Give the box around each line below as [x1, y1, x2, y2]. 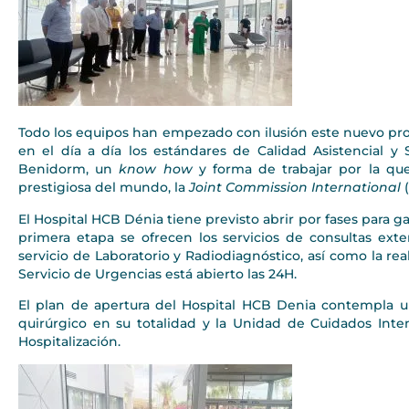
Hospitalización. [18, 333, 121, 351]
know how [119, 161, 193, 178]
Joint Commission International [189, 179, 401, 196]
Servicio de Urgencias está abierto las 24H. [18, 265, 297, 282]
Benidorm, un [18, 161, 120, 178]
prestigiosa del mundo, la [18, 179, 189, 196]
